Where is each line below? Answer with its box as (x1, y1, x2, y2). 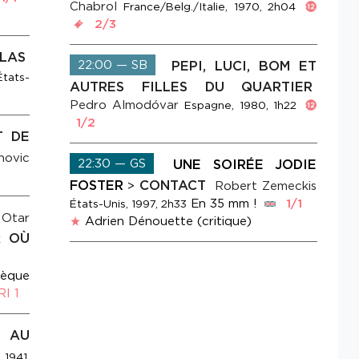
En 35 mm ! (191, 196, 258, 212)
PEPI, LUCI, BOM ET (171, 58, 317, 75)
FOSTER (70, 177, 124, 194)
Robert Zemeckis (215, 179, 317, 194)
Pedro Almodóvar (70, 98, 179, 113)
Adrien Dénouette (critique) (85, 214, 252, 229)
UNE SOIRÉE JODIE (173, 156, 317, 173)
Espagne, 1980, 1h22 (184, 99, 297, 112)
